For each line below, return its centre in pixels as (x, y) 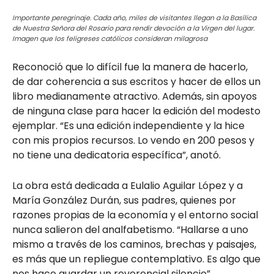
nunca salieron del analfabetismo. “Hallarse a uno (130, 229)
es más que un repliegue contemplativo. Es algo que (136, 259)
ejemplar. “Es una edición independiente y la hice (128, 125)
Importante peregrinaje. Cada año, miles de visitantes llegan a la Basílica (134, 17)
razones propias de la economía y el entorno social (135, 215)
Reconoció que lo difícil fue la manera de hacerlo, (130, 67)
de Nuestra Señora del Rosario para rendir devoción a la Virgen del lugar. (133, 28)
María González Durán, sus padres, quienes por (124, 200)
